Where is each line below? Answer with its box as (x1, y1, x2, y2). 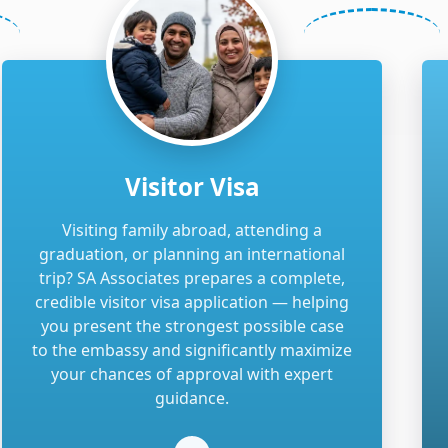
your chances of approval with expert (51, 362, 333, 385)
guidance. (155, 386, 229, 409)
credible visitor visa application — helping (35, 290, 349, 313)
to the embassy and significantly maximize (32, 338, 352, 361)
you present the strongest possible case (40, 314, 344, 337)
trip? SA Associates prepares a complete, (39, 266, 345, 289)
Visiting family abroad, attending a (62, 218, 322, 241)
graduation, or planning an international (39, 242, 345, 265)
